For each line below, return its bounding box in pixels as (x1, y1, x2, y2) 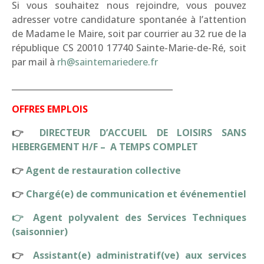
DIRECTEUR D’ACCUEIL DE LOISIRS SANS (30, 126, 247, 139)
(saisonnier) (12, 225, 68, 238)
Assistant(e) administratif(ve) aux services (32, 249, 247, 262)
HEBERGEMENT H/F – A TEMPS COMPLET (12, 140, 198, 153)
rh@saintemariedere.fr (57, 55, 158, 68)
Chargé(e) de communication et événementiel (26, 187, 246, 200)
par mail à (12, 55, 57, 68)
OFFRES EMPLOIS (12, 103, 88, 115)
